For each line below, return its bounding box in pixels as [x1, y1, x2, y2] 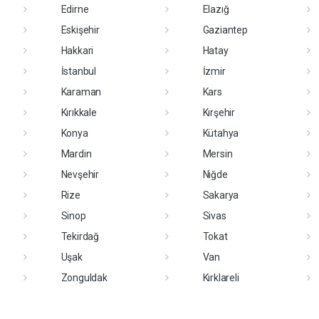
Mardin [61, 147, 92, 159]
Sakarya [202, 189, 239, 201]
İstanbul [61, 65, 96, 77]
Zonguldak [61, 271, 108, 283]
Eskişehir [61, 23, 100, 36]
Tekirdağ [61, 230, 99, 242]
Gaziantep [202, 23, 248, 36]
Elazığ [202, 3, 229, 15]
